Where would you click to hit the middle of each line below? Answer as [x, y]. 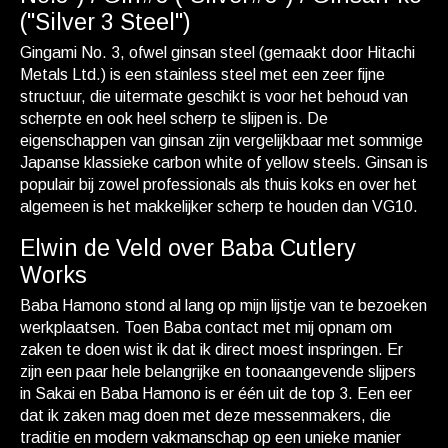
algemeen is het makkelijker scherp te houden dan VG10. [219, 207]
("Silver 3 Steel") [105, 22]
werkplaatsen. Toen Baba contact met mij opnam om [206, 328]
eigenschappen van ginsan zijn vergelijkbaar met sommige [221, 141]
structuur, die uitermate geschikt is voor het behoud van [214, 97]
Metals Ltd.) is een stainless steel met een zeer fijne [202, 75]
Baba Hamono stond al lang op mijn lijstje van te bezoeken [223, 306]
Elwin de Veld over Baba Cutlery [188, 248]
